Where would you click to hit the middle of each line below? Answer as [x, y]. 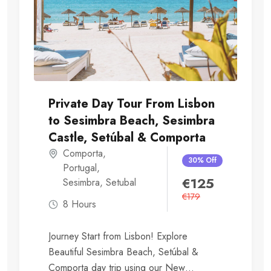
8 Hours [80, 204]
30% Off [202, 161]
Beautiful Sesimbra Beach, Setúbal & [123, 252]
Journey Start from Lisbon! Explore [118, 237]
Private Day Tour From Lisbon [132, 104]
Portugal [80, 168]
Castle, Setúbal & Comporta [127, 138]
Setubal [121, 183]
